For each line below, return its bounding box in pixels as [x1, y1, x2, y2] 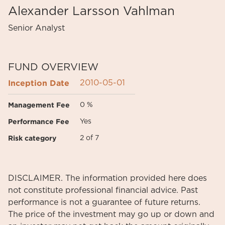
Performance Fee [8, 118, 69, 125]
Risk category [8, 134, 56, 142]
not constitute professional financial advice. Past [8, 186, 198, 194]
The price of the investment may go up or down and [8, 210, 214, 218]
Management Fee [8, 101, 70, 108]
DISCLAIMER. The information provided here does [8, 174, 207, 182]
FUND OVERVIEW [8, 62, 98, 72]
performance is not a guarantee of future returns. [8, 198, 200, 206]
